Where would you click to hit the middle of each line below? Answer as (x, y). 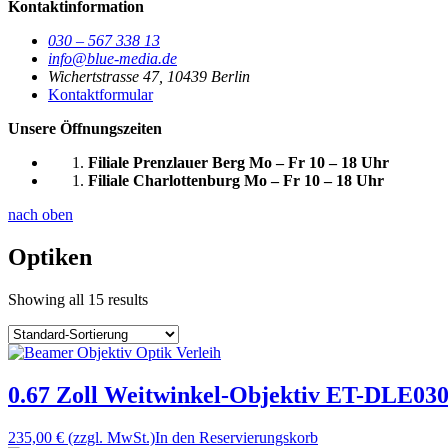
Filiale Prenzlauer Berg (166, 162)
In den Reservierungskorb (236, 437)
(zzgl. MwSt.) (111, 437)
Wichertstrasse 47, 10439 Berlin (149, 76)
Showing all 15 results (78, 299)
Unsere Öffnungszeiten (85, 128)
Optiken (50, 256)
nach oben (40, 214)
